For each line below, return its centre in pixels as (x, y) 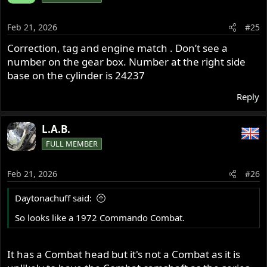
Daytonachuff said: (54, 198)
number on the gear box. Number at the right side (127, 61)
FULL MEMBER (72, 143)
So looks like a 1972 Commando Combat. (100, 218)
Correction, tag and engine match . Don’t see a (118, 48)
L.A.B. (56, 129)
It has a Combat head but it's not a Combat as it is (124, 254)
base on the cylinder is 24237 (76, 75)
